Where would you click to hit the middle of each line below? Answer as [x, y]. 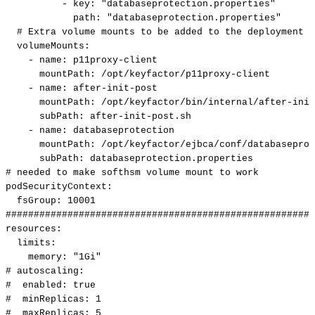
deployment [276, 32]
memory [45, 257]
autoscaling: [51, 271]
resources [31, 229]
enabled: [45, 285]
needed [34, 173]
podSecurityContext [56, 187]
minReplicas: [56, 300]
